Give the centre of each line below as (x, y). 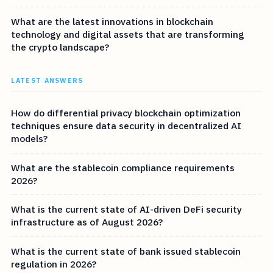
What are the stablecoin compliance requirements (123, 167)
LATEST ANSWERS (47, 81)
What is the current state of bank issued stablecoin (126, 251)
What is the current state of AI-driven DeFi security (127, 209)
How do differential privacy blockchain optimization (126, 113)
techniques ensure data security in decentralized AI (126, 126)
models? (30, 139)
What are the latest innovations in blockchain (112, 21)
